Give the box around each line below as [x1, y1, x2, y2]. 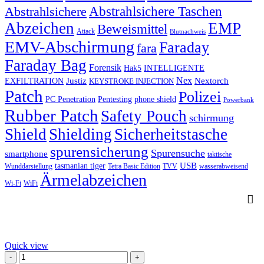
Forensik [89, 62, 121, 74]
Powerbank [223, 97, 254, 104]
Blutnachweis [170, 28, 206, 35]
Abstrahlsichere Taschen [89, 4, 222, 19]
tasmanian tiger [55, 161, 105, 171]
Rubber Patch [5, 106, 98, 126]
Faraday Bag [5, 57, 87, 75]
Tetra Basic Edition [108, 162, 160, 171]
